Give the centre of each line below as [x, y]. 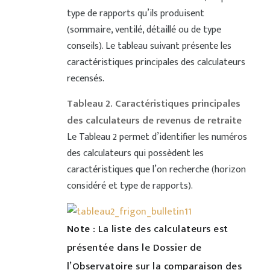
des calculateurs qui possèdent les [135, 153]
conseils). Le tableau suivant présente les [149, 46]
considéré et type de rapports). [130, 186]
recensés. [85, 79]
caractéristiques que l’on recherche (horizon [156, 170]
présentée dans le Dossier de [134, 248]
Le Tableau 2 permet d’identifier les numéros [157, 137]
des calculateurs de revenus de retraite [154, 121]
